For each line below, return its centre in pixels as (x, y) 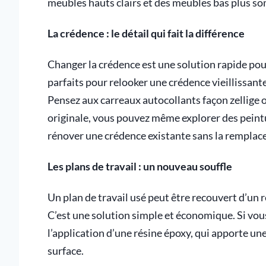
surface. (66, 251)
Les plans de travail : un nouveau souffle (140, 166)
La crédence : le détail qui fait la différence (146, 33)
